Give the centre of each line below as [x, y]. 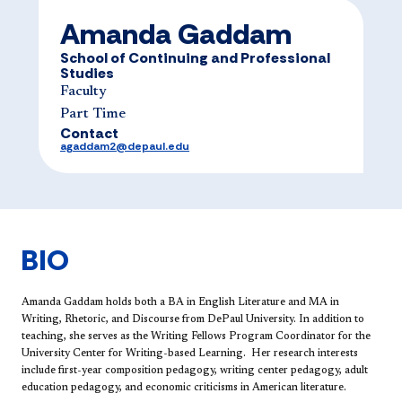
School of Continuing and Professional [195, 58]
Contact [89, 134]
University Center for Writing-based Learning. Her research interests [190, 354]
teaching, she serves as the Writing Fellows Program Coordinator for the [196, 337]
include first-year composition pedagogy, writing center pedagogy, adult [195, 371]
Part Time [93, 114]
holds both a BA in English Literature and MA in [221, 303]
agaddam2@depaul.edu [125, 147]
